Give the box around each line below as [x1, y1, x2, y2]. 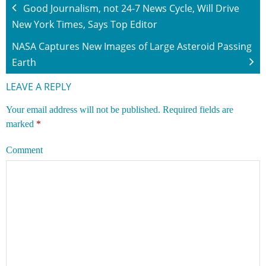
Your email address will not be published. [6, 104, 160, 115]
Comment [6, 144, 43, 155]
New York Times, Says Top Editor [12, 17, 157, 31]
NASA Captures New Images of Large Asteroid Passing [12, 39, 252, 53]
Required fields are [163, 104, 233, 115]
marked [6, 118, 36, 129]
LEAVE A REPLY [6, 80, 71, 93]
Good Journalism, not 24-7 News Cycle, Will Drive [23, 1, 239, 15]
